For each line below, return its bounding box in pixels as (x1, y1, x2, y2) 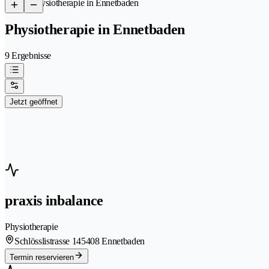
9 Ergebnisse (5, 50, 52, 61)
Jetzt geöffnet (10, 97, 58, 106)
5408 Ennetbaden (80, 235, 145, 246)
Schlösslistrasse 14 (14, 235, 81, 246)
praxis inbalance (5, 192, 103, 208)
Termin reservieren (10, 252, 74, 262)
